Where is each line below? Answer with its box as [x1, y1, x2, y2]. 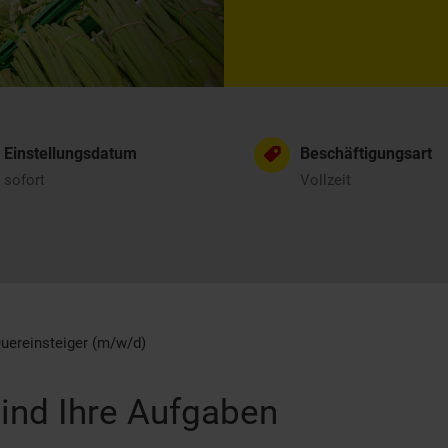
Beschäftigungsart [300, 144, 432, 163]
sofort [4, 171, 45, 189]
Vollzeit [300, 171, 351, 189]
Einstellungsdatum [4, 144, 137, 163]
